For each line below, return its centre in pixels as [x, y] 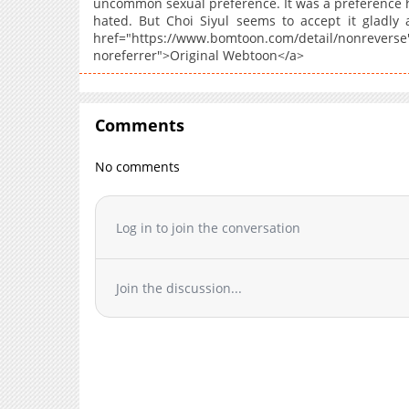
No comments [138, 167]
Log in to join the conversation [209, 227]
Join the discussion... [179, 288]
